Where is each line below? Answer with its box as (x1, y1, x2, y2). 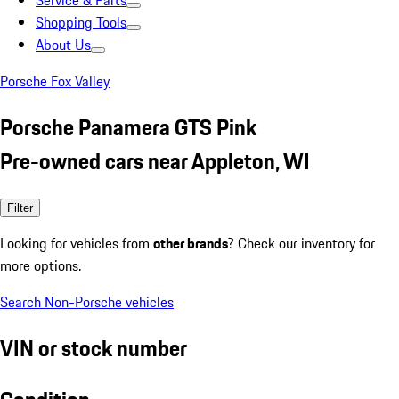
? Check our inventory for (228, 232, 375, 254)
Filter (7, 200, 33, 215)
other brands (153, 232, 228, 254)
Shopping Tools (36, 12, 126, 33)
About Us (36, 34, 91, 55)
